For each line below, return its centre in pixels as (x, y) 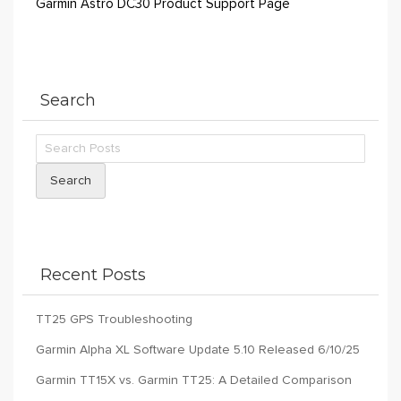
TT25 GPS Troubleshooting (114, 320)
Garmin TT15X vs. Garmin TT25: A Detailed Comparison (194, 380)
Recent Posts (93, 275)
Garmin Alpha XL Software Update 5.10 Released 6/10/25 (198, 350)
